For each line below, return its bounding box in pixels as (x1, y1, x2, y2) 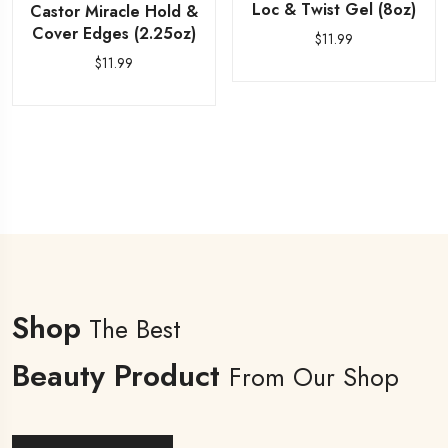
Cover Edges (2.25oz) (31, 22, 196, 46)
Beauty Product (12, 354, 229, 397)
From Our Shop (229, 359, 399, 395)
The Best (81, 311, 181, 347)
